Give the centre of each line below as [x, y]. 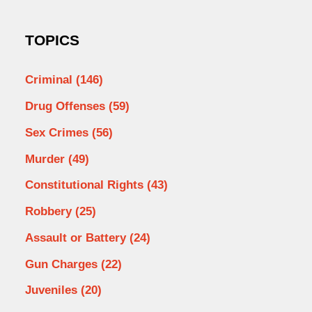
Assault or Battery [77, 237]
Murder [46, 159]
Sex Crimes [58, 132]
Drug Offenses [67, 107]
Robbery [50, 212]
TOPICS [52, 41]
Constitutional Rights [86, 185]
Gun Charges [63, 264]
